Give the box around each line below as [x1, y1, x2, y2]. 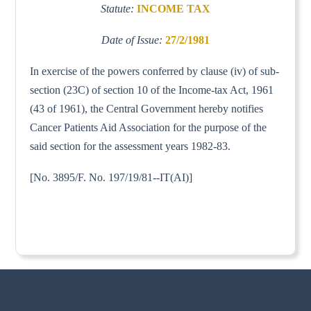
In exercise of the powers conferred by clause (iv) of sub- [30, 65, 280, 77]
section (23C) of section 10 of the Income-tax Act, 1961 [30, 83, 274, 96]
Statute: [101, 2, 137, 15]
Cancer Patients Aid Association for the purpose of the [30, 121, 267, 133]
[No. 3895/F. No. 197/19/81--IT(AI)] [30, 171, 193, 183]
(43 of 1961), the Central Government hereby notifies [30, 102, 264, 115]
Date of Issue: [101, 33, 165, 46]
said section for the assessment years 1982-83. [30, 140, 231, 152]
